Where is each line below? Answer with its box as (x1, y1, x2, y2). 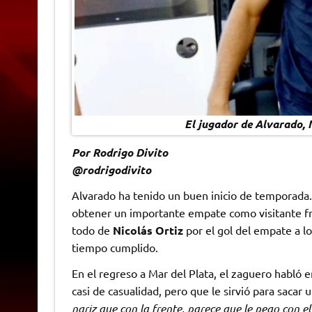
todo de (71, 223, 113, 237)
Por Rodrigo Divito (71, 145, 168, 160)
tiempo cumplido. (71, 240, 158, 255)
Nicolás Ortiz (112, 223, 183, 238)
